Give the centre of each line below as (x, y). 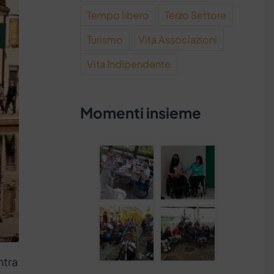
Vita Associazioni (178, 39)
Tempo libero (118, 15)
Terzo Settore (196, 15)
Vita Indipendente (129, 64)
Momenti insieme (141, 112)
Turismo (105, 39)
